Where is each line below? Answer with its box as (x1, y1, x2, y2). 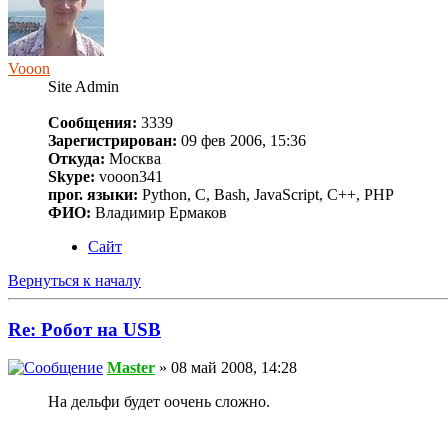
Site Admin (48, 78, 119, 96)
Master (107, 359, 155, 377)
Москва (105, 150, 161, 168)
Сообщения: (48, 114, 137, 132)
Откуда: (48, 150, 105, 168)
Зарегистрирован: (48, 132, 177, 150)
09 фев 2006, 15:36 (177, 132, 306, 150)
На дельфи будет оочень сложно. (48, 393, 270, 411)
